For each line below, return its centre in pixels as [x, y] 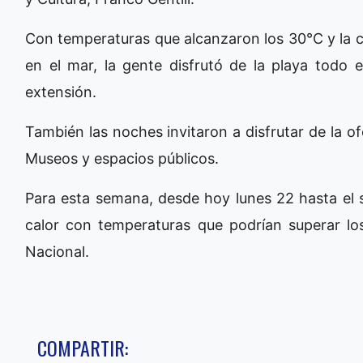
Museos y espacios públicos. [122, 159]
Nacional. [57, 252]
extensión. [63, 92]
